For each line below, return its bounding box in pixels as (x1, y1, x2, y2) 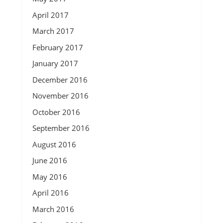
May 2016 (32, 171, 67, 182)
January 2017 (32, 58, 78, 68)
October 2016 (32, 107, 80, 117)
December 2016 (32, 74, 88, 85)
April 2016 (32, 188, 69, 198)
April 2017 (32, 9, 69, 20)
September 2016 (32, 123, 90, 133)
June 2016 (32, 155, 67, 165)
